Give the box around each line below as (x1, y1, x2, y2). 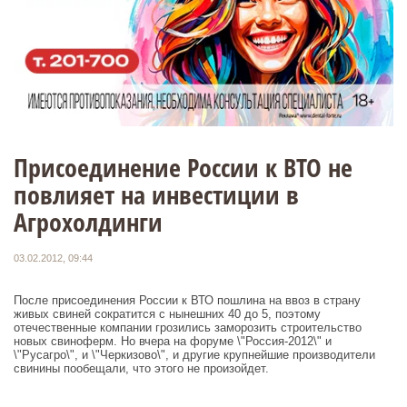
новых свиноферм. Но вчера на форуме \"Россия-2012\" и (14, 333, 332, 348)
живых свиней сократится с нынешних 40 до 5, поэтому (14, 306, 321, 321)
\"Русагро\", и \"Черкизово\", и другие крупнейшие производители (14, 347, 375, 362)
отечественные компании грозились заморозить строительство (14, 320, 362, 334)
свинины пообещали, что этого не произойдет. (14, 361, 269, 375)
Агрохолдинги (14, 203, 163, 239)
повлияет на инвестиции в (14, 176, 299, 212)
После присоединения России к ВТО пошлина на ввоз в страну (14, 293, 361, 307)
